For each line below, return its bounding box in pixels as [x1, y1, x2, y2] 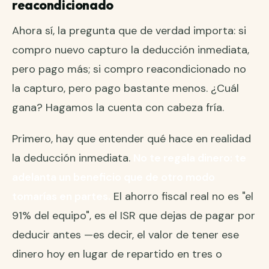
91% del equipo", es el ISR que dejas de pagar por [12, 208, 255, 223]
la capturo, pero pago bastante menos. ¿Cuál [12, 81, 239, 96]
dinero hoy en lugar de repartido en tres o [12, 247, 222, 262]
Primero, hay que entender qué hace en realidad [12, 131, 251, 147]
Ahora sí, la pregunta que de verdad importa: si [12, 23, 246, 38]
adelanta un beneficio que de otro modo [12, 170, 215, 185]
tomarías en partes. [12, 189, 110, 204]
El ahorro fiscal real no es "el [110, 189, 253, 204]
